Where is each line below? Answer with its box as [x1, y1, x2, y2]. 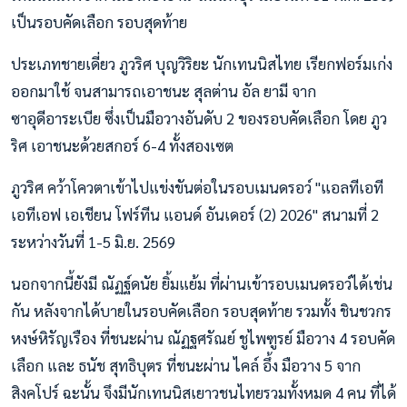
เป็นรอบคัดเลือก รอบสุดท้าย [11, 12, 187, 33]
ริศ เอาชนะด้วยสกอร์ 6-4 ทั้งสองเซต [11, 135, 233, 156]
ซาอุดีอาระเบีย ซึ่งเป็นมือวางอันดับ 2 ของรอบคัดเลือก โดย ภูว [11, 108, 387, 129]
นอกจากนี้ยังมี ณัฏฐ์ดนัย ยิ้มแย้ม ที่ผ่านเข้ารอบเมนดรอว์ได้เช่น [11, 273, 392, 294]
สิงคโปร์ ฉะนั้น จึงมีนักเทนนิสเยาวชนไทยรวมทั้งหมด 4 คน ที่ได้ [11, 382, 396, 403]
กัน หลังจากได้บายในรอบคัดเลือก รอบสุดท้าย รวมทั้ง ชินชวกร [11, 301, 392, 322]
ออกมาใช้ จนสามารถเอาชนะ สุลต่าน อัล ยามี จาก [11, 81, 316, 102]
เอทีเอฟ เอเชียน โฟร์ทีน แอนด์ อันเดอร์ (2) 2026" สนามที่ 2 [11, 204, 379, 225]
